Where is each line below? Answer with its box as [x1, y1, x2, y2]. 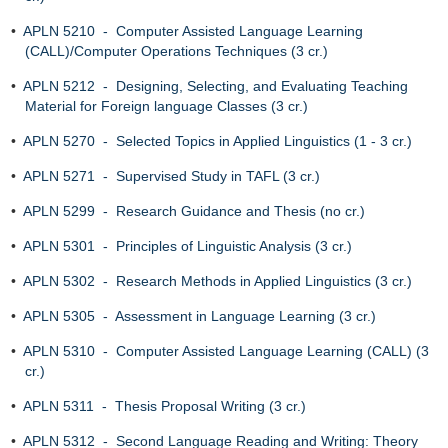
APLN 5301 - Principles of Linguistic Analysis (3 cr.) [23, 238, 352, 254]
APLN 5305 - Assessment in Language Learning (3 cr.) [23, 308, 376, 324]
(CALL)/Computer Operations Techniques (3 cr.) [25, 43, 328, 59]
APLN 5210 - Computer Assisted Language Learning [23, 23, 363, 39]
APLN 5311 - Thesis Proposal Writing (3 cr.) [23, 398, 306, 414]
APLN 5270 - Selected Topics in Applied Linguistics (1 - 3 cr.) [23, 133, 412, 149]
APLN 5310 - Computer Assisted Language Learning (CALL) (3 [23, 343, 429, 359]
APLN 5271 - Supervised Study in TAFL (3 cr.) [23, 168, 320, 184]
